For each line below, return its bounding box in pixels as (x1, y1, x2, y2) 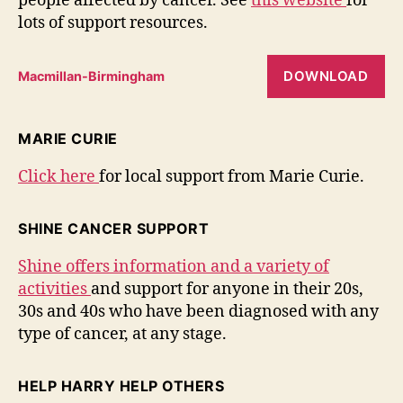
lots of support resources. (18, 13, 208, 33)
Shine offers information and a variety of (18, 255, 329, 277)
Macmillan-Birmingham (18, 68, 165, 84)
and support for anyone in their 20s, (91, 278, 363, 300)
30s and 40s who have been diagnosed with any (18, 300, 379, 322)
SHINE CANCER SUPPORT (18, 219, 209, 237)
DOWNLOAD (283, 67, 369, 85)
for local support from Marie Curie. (99, 166, 364, 187)
